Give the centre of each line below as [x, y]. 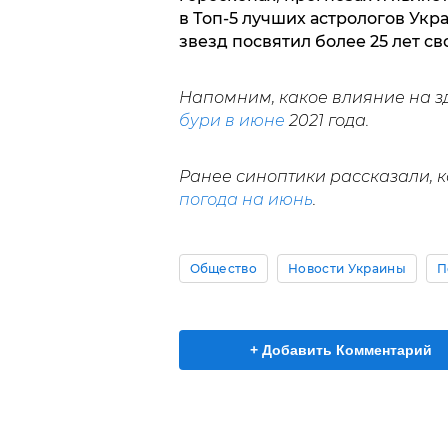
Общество [223, 269]
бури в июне [231, 121]
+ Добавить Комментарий [341, 350]
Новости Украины [347, 269]
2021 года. [326, 121]
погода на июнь [245, 200]
